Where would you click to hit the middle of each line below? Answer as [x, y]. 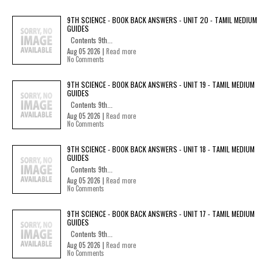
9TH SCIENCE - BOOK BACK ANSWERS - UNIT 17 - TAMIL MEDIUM [161, 214]
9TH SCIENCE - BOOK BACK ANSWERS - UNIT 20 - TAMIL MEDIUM [162, 20]
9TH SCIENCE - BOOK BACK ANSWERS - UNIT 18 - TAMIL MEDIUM [161, 149]
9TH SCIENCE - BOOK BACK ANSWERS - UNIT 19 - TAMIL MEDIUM [161, 84]
